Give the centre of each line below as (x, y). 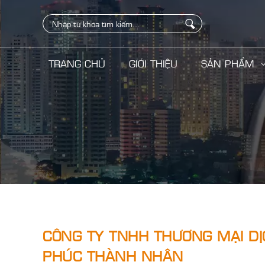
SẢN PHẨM (229, 63)
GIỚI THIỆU (153, 63)
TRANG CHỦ (77, 63)
